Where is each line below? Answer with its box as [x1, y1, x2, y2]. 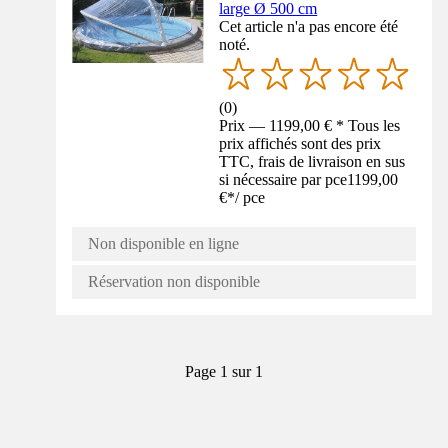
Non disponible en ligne [88, 235, 239, 253]
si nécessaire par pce [219, 171, 348, 189]
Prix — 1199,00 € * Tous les [219, 117, 401, 135]
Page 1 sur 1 [185, 363, 263, 381]
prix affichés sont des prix [219, 135, 382, 153]
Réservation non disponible [88, 273, 260, 291]
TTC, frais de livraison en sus [219, 153, 406, 171]
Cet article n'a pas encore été [219, 18, 399, 36]
